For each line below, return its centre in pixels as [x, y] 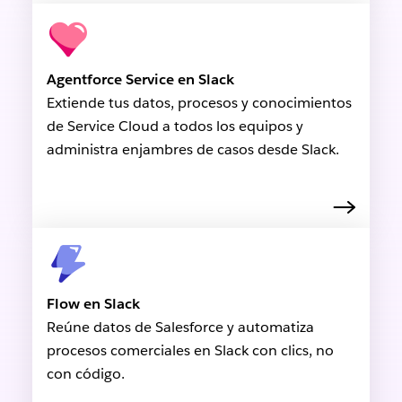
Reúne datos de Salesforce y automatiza [180, 328]
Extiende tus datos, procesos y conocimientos [199, 103]
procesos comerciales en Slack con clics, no [190, 351]
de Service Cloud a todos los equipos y [175, 127]
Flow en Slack [93, 304]
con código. [85, 374]
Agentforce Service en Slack [140, 80]
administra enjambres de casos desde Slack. [192, 150]
